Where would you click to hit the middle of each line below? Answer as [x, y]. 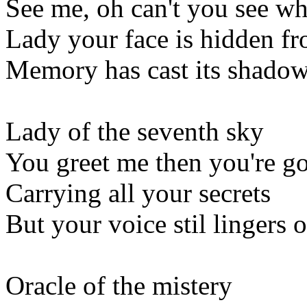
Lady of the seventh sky [135, 131]
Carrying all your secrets [138, 193]
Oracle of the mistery [119, 285]
